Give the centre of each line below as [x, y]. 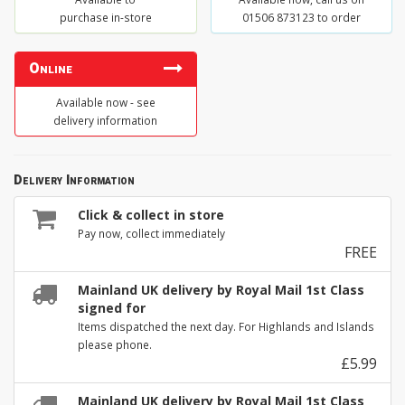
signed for [112, 308]
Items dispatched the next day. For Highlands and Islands [226, 327]
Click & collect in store [151, 215]
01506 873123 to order [301, 18]
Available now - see [105, 103]
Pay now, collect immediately [151, 234]
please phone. [115, 345]
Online [51, 69]
